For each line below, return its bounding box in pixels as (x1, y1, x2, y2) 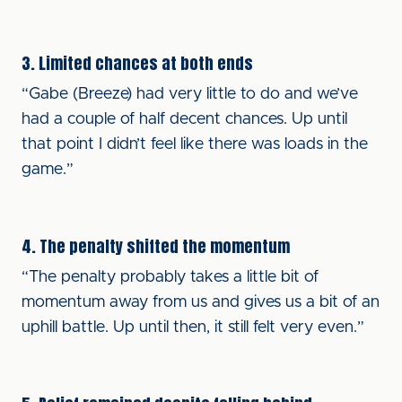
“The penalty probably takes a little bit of (22, 269, 319, 285)
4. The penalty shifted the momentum (22, 234, 290, 258)
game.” (22, 162, 74, 178)
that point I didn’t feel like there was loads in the (22, 136, 368, 153)
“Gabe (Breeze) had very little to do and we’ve (22, 86, 358, 102)
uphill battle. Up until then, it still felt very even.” (22, 319, 364, 336)
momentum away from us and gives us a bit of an (22, 294, 380, 310)
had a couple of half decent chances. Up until (22, 111, 347, 127)
